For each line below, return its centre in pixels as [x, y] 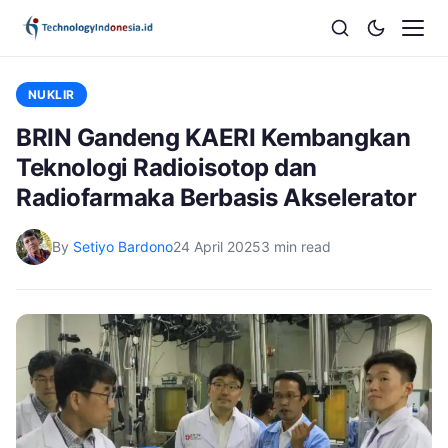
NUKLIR [51, 94]
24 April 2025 [217, 246]
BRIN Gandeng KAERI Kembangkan [213, 137]
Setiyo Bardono [123, 246]
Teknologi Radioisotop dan [166, 167]
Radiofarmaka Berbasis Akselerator [216, 197]
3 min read [296, 246]
